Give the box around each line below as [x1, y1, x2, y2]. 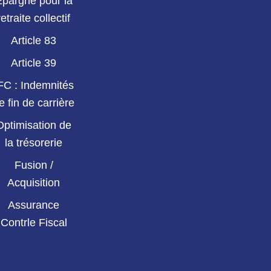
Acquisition [7, 177, 60, 189]
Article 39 [11, 57, 57, 70]
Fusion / [14, 159, 53, 172]
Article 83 [11, 34, 57, 47]
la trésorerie [5, 137, 63, 149]
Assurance [8, 199, 60, 212]
